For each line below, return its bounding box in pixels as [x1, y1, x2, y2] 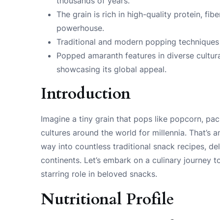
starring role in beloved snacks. [41, 168, 158, 179]
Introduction [41, 82, 131, 105]
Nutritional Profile [41, 188, 175, 210]
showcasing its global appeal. [56, 64, 167, 74]
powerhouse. [56, 23, 105, 33]
